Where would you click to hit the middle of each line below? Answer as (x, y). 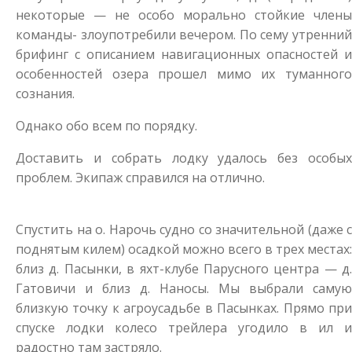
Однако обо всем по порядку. (106, 125)
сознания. (45, 93)
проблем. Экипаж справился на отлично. (140, 177)
